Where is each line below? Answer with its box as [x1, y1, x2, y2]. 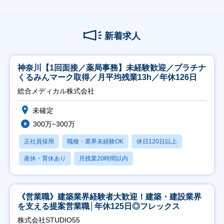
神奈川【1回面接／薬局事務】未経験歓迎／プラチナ [17, 63, 206, 72]
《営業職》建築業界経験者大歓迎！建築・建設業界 [17, 192, 201, 201]
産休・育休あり [24, 155, 66, 162]
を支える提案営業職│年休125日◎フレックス [17, 202, 180, 210]
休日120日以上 [136, 138, 177, 145]
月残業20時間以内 [79, 155, 128, 162]
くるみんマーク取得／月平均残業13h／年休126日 [17, 73, 197, 81]
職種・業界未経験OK [67, 138, 123, 145]
